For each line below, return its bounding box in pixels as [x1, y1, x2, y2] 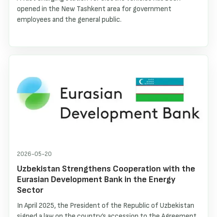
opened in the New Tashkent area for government [16, 4, 171, 14]
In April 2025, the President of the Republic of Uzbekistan [16, 201, 194, 210]
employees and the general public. [16, 15, 122, 24]
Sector [16, 185, 43, 195]
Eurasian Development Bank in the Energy [16, 174, 175, 185]
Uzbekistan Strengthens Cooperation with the [16, 163, 195, 174]
